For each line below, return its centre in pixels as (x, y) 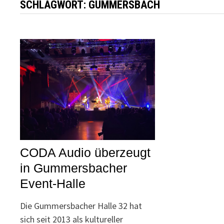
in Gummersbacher (74, 168)
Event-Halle (53, 184)
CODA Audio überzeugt (85, 153)
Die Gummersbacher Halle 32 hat (81, 206)
